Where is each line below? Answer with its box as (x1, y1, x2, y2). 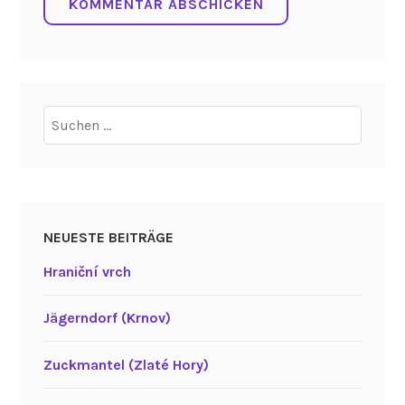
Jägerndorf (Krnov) (42, 309, 171, 327)
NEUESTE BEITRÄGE (42, 229, 174, 247)
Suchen (42, 108, 90, 126)
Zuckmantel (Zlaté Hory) (42, 356, 209, 373)
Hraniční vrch (42, 262, 131, 280)
